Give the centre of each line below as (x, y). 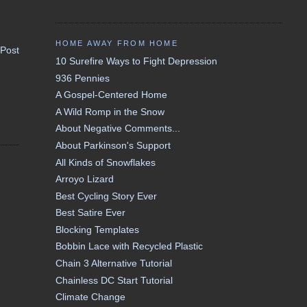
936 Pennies (82, 78)
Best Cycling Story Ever (106, 196)
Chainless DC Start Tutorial (114, 280)
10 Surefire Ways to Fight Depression (136, 61)
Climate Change (90, 297)
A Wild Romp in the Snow (110, 111)
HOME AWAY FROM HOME (116, 43)
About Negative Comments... (118, 128)
